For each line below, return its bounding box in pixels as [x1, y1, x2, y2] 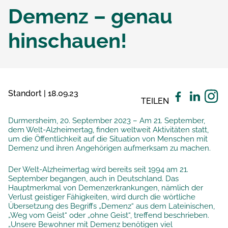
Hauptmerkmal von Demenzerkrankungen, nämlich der [8, 183, 203, 192]
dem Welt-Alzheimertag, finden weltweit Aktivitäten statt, [8, 125, 209, 134]
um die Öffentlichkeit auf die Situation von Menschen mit [8, 134, 208, 144]
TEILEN [141, 96, 171, 106]
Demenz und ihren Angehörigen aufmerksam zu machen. [8, 144, 211, 153]
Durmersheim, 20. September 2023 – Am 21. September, [8, 116, 205, 125]
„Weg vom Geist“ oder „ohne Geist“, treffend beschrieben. [8, 211, 209, 220]
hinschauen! [8, 28, 127, 52]
